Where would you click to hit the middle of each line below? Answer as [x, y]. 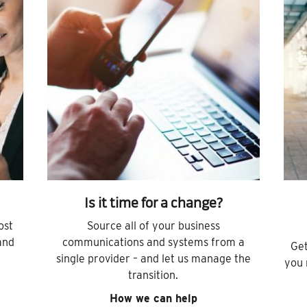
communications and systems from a [153, 243]
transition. [153, 275]
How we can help [153, 299]
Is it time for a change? [153, 205]
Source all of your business [153, 226]
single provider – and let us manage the [153, 259]
